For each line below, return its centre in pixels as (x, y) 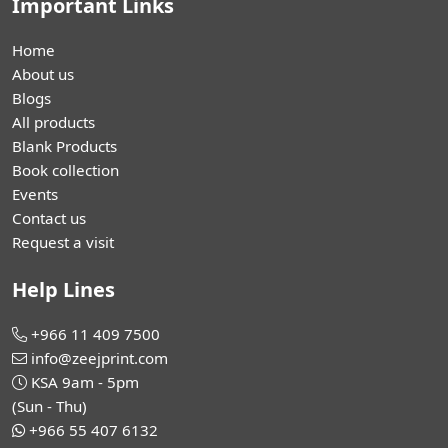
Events (35, 194)
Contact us (49, 218)
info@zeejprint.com (99, 358)
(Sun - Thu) (49, 406)
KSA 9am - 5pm (85, 382)
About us (43, 74)
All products (53, 122)
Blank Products (64, 146)
